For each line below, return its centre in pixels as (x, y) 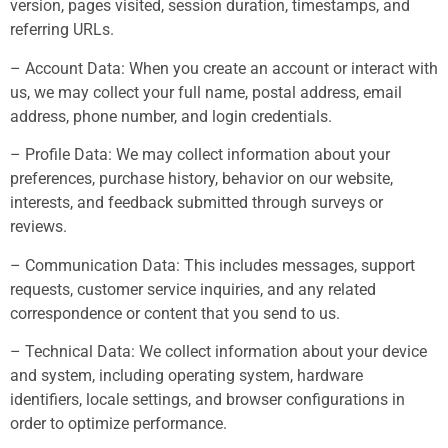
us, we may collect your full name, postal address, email (206, 92)
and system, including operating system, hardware (186, 375)
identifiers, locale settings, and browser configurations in (207, 399)
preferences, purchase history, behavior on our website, (201, 179)
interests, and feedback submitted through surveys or (196, 203)
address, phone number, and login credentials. (171, 116)
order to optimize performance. (118, 423)
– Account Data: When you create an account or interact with (224, 68)
